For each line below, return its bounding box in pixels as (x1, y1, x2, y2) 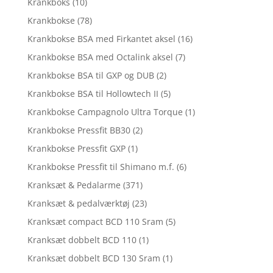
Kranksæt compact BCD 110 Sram (27, 215, 163, 227)
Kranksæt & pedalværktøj (27, 197, 130, 209)
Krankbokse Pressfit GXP (27, 142, 126, 154)
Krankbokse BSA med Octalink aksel (27, 51, 173, 63)
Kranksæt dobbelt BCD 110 (27, 233, 136, 246)
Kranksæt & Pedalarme (27, 179, 121, 191)
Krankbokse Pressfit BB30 (27, 124, 130, 136)
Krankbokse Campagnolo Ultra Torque (27, 105, 183, 118)
